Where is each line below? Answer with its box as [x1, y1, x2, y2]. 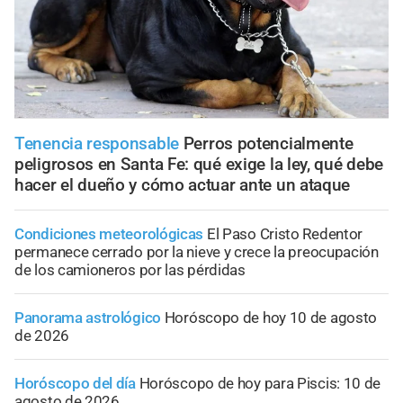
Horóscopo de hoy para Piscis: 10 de [139, 374, 381, 393]
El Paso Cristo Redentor [206, 225, 363, 244]
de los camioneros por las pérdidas [14, 261, 246, 280]
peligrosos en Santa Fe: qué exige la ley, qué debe [14, 154, 384, 175]
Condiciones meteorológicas [14, 225, 207, 244]
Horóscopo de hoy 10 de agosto [164, 309, 378, 327]
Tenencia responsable [14, 133, 179, 155]
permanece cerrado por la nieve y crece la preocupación [14, 243, 379, 262]
